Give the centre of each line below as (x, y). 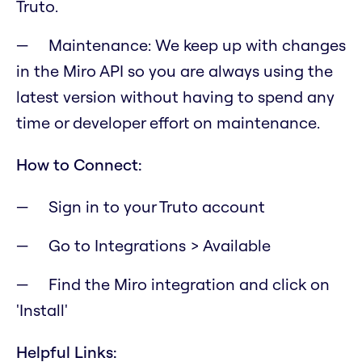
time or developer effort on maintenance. (168, 123)
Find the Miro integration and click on (189, 284)
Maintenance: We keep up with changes (197, 45)
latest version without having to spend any (175, 97)
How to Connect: (79, 165)
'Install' (42, 310)
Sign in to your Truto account (157, 207)
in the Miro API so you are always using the (175, 71)
